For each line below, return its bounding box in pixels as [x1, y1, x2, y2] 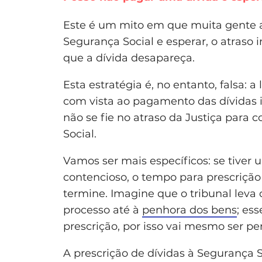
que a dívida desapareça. [63, 51, 195, 65]
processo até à [63, 204, 142, 217]
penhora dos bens [142, 204, 237, 217]
